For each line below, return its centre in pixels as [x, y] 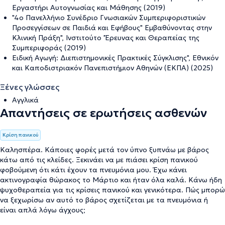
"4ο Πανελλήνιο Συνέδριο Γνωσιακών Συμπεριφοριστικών [109, 17]
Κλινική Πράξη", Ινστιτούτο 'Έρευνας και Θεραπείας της [106, 37]
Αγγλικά [25, 100]
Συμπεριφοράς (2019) [49, 47]
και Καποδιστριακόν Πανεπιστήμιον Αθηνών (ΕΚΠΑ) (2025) [113, 68]
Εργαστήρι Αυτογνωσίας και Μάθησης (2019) [89, 7]
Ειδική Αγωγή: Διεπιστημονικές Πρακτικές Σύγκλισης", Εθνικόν [115, 58]
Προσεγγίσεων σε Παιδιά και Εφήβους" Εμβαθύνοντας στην [112, 27]
